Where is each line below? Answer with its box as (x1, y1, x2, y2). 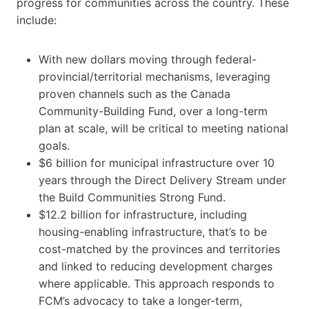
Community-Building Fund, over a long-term (39, 103, 268, 118)
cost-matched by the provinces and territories (39, 241, 280, 256)
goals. (39, 138, 70, 152)
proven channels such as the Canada (39, 86, 230, 101)
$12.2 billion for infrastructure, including (39, 207, 247, 221)
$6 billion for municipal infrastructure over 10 (39, 155, 275, 170)
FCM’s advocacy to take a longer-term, (39, 293, 242, 308)
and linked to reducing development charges (39, 259, 272, 273)
